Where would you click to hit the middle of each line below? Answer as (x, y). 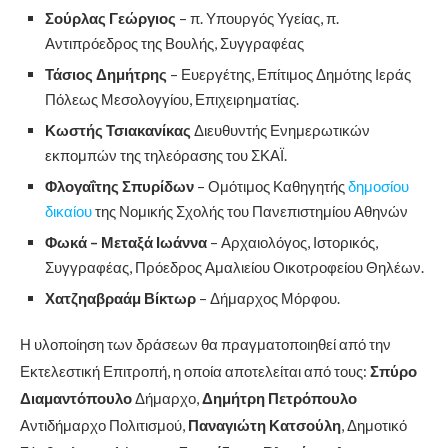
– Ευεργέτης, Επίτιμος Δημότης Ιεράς (289, 73)
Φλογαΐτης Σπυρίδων (119, 185)
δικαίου (68, 210)
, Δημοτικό (374, 424)
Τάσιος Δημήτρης (106, 73)
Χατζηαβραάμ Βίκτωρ (120, 297)
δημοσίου (378, 185)
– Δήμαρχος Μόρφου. (268, 297)
